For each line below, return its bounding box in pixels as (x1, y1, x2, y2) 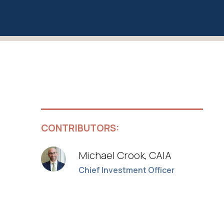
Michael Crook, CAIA (78, 148, 171, 162)
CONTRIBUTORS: (41, 121, 119, 134)
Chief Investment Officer (78, 164, 174, 175)
